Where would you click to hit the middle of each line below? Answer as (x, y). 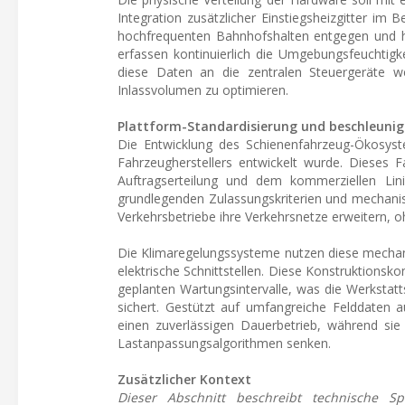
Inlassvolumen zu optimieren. (203, 89)
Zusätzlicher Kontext (184, 379)
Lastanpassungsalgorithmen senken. (224, 343)
